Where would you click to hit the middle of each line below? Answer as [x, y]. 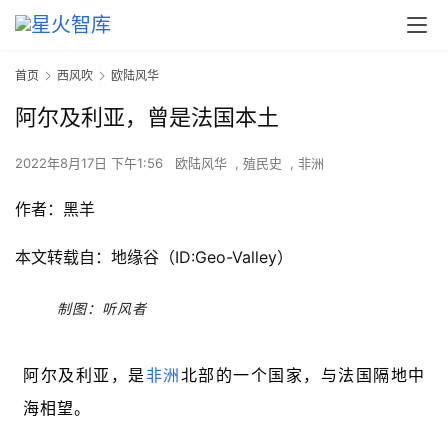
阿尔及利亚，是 [84, 376]
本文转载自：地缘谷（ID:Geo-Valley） [154, 257]
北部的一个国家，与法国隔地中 [302, 376]
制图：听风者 [107, 309]
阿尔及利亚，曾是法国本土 [147, 117]
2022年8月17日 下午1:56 [91, 163]
